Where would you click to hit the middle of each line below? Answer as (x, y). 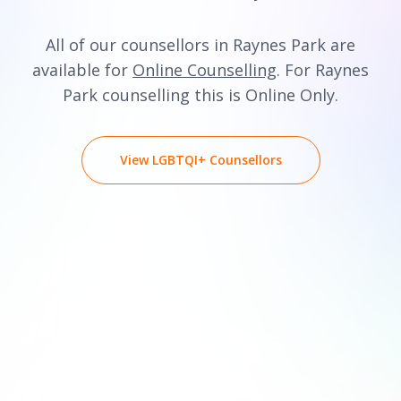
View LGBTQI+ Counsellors (200, 160)
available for (82, 70)
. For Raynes (323, 70)
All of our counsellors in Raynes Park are (200, 45)
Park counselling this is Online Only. (200, 95)
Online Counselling (205, 70)
